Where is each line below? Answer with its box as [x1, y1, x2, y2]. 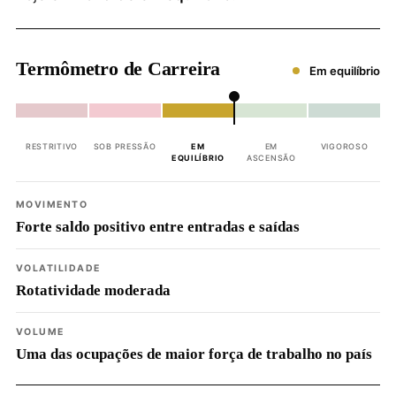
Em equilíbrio [307, 64, 380, 78]
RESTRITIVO [25, 141, 78, 151]
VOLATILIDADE [16, 263, 101, 274]
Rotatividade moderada [16, 282, 171, 299]
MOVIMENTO [16, 199, 88, 210]
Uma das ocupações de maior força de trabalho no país [16, 346, 372, 362]
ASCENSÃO [246, 153, 296, 163]
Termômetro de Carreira [16, 57, 221, 80]
